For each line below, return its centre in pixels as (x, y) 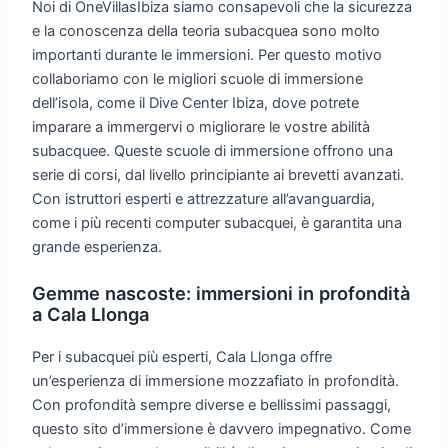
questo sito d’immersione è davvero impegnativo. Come (222, 428)
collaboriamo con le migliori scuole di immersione (198, 79)
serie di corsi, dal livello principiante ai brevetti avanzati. (218, 175)
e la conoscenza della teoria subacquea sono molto (206, 31)
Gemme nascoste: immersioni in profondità (221, 292)
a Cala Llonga (91, 313)
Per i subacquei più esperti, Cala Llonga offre (182, 356)
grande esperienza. (97, 247)
